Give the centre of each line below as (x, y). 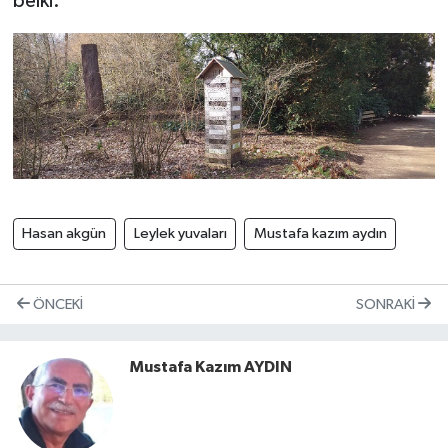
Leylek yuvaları (180, 233)
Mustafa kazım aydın (320, 233)
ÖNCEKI (56, 304)
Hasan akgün (64, 233)
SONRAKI (387, 304)
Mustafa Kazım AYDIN (211, 367)
